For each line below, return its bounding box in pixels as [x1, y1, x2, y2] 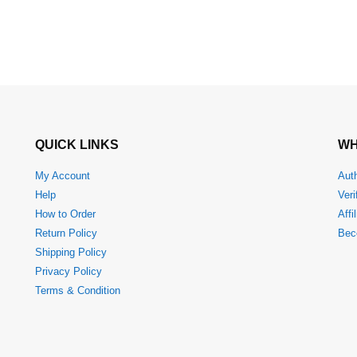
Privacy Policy [35, 265, 102, 277]
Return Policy [35, 227, 97, 239]
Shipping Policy [35, 246, 107, 258]
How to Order [35, 208, 96, 220]
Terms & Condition [35, 284, 120, 296]
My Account [35, 170, 90, 182]
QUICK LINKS [35, 137, 119, 151]
